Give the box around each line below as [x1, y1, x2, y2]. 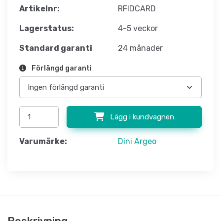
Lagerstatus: [19, 24, 74, 34]
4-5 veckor [118, 24, 158, 34]
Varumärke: [19, 137, 67, 147]
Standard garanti [19, 43, 92, 53]
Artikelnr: [19, 4, 60, 14]
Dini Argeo [118, 137, 156, 147]
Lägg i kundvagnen [108, 112, 174, 122]
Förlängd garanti [30, 64, 92, 73]
